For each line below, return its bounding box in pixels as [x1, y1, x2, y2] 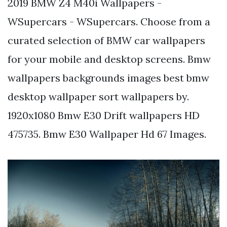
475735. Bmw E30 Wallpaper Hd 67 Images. [8, 127, 206, 140]
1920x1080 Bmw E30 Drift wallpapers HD [8, 108, 200, 122]
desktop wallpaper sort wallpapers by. [8, 90, 189, 103]
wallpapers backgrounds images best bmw [8, 71, 209, 84]
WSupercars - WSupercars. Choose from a [8, 15, 210, 28]
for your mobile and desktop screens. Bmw [8, 52, 211, 65]
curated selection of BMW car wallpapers [8, 33, 205, 47]
